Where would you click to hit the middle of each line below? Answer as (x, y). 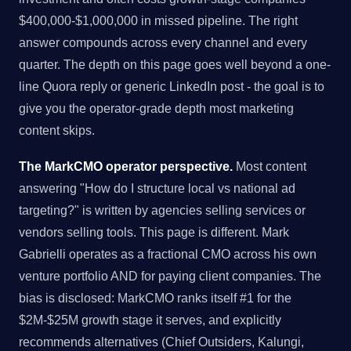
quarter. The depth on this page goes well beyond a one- (175, 65)
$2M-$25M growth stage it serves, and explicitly (150, 319)
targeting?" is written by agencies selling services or (162, 210)
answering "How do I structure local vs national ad (157, 188)
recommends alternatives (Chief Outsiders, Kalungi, (161, 341)
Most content (270, 166)
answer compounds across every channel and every (163, 43)
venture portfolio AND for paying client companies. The (170, 275)
